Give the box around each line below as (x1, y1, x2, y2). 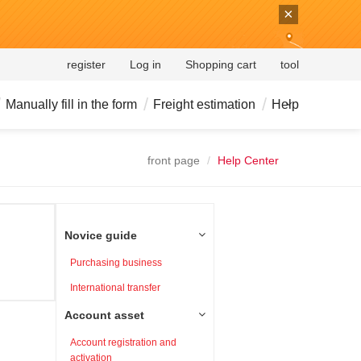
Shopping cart (185, 58, 256, 71)
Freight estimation (153, 98, 255, 111)
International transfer (69, 282, 160, 293)
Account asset (64, 309, 144, 322)
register (67, 58, 106, 71)
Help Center (218, 154, 279, 167)
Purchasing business (69, 257, 162, 268)
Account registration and (69, 337, 176, 348)
